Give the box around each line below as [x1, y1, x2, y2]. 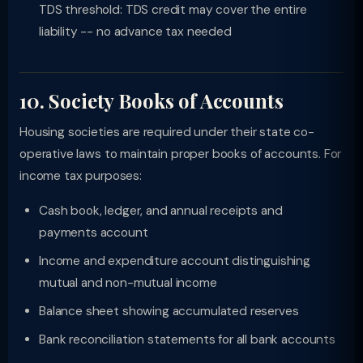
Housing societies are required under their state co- [19, 124, 314, 140]
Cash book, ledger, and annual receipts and [39, 203, 283, 219]
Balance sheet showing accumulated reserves [39, 303, 299, 319]
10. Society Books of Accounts [19, 88, 284, 113]
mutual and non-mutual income [39, 275, 217, 291]
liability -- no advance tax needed [39, 23, 232, 40]
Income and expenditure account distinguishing [39, 253, 311, 269]
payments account [39, 224, 148, 241]
